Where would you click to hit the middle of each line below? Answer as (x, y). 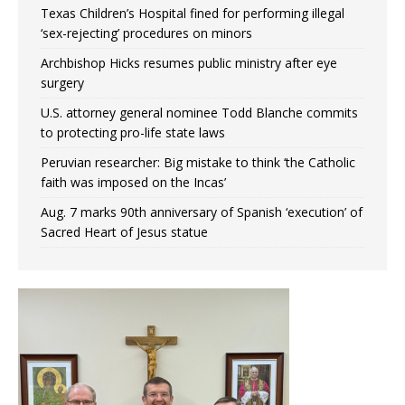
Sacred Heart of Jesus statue (124, 232)
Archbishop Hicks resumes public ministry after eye (189, 63)
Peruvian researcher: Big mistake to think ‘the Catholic (198, 163)
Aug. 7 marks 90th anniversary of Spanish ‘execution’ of (202, 212)
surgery (62, 83)
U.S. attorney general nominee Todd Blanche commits (199, 113)
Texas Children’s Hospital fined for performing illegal (193, 14)
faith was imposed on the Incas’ (133, 183)
